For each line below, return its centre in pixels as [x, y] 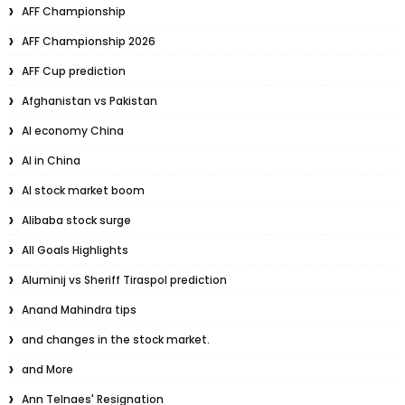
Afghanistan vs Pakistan [89, 101]
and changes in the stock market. [115, 340]
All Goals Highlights [75, 250]
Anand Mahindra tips [79, 310]
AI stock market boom [83, 191]
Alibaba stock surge [76, 221]
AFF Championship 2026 [88, 42]
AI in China [51, 161]
